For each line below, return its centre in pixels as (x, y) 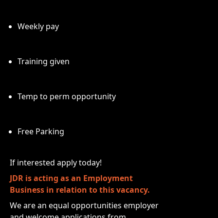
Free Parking (41, 131)
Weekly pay (38, 26)
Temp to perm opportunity (67, 96)
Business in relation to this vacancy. (80, 190)
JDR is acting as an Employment (71, 178)
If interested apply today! (56, 163)
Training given (44, 61)
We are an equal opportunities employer (84, 205)
